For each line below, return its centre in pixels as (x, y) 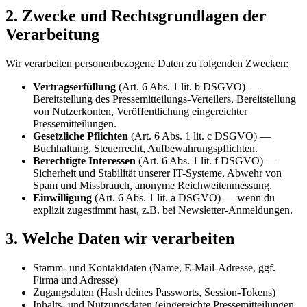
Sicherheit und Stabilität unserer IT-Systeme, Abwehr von (157, 173)
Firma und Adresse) (75, 280)
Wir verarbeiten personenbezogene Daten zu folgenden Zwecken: (147, 63)
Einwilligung (62, 197)
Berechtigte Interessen (84, 160)
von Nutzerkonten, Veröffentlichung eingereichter (140, 111)
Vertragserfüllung (74, 86)
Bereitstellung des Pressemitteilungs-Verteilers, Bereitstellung (164, 99)
